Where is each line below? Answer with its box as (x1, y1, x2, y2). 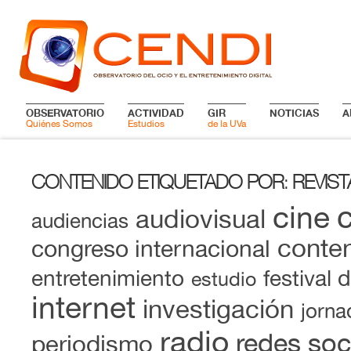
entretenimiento (31, 265, 184, 291)
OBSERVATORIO (26, 107, 104, 119)
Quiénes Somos (26, 118, 92, 129)
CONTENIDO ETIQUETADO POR (31, 171, 284, 194)
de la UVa (208, 118, 246, 129)
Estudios (128, 118, 165, 129)
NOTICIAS (270, 107, 319, 119)
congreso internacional (31, 234, 270, 262)
